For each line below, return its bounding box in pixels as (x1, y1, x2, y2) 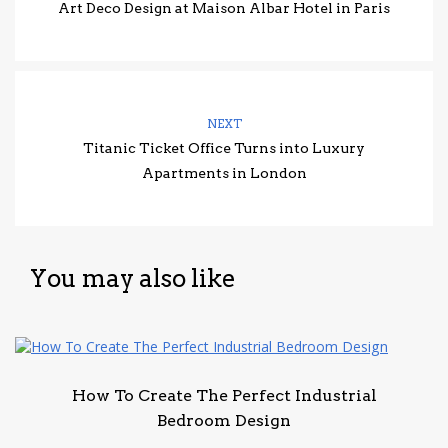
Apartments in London (141, 164, 307, 181)
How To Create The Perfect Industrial (71, 386, 377, 406)
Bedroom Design (157, 411, 291, 431)
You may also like (30, 263, 236, 293)
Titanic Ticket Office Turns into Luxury (83, 139, 365, 156)
